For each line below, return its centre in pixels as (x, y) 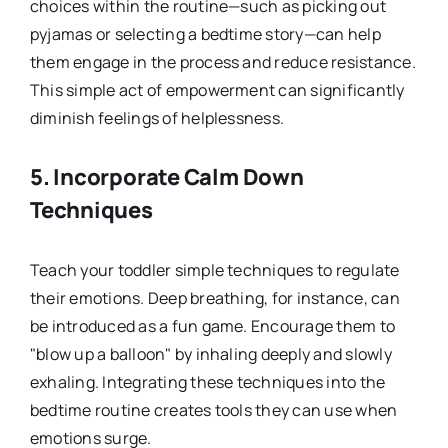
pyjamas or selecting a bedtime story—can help (205, 33)
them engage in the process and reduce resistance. (222, 61)
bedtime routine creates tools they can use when (213, 410)
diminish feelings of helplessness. (157, 117)
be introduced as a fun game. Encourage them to (212, 326)
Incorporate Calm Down (178, 177)
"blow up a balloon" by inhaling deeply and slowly (210, 354)
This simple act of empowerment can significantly (217, 89)
